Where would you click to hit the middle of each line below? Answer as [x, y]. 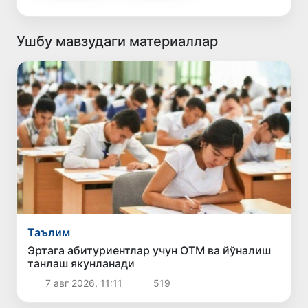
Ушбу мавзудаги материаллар [117, 41]
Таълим [49, 233]
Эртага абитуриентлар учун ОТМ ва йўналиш [150, 251]
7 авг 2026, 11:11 [84, 283]
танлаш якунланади [81, 264]
